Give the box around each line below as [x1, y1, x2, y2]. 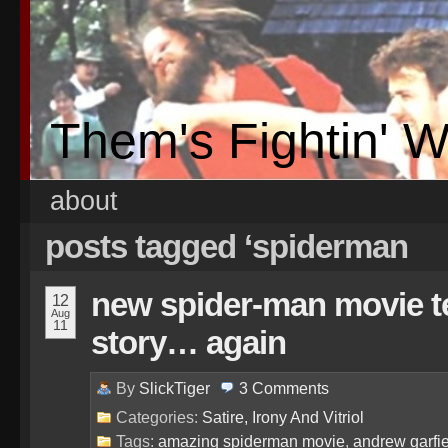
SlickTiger [139, 379, 210, 397]
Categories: [116, 408, 202, 426]
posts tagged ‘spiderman [45, 228, 408, 265]
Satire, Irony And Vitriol [202, 408, 364, 426]
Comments [252, 379, 329, 397]
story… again [91, 324, 286, 361]
